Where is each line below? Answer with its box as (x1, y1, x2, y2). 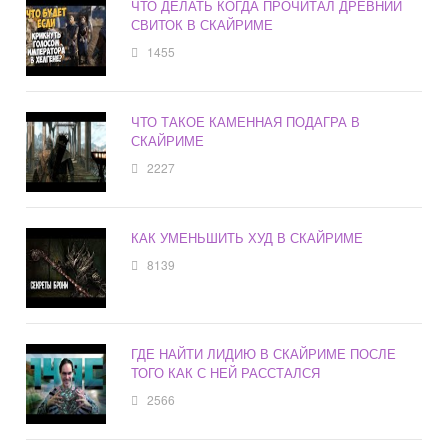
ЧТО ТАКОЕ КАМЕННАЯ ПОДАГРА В (131, 112, 361, 132)
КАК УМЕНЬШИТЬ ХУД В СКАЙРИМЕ (131, 228, 364, 248)
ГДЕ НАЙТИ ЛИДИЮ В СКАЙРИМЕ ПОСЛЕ (131, 344, 397, 364)
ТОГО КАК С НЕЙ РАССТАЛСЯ (131, 363, 321, 383)
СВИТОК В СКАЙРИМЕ (131, 15, 274, 35)
